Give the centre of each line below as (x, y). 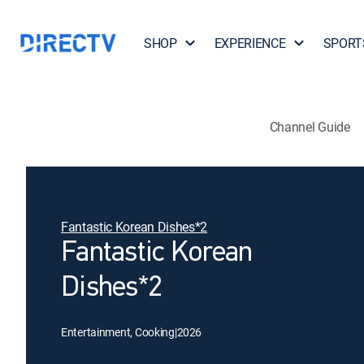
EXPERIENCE (250, 43)
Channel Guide (310, 126)
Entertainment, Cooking (118, 332)
